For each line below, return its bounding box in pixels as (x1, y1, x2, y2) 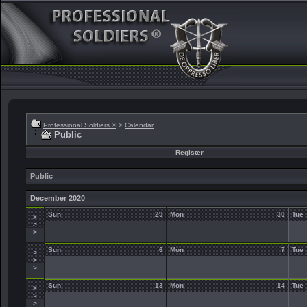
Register (175, 149, 204, 156)
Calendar (125, 121, 153, 129)
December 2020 (30, 194, 85, 202)
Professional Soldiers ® (43, 121, 116, 129)
